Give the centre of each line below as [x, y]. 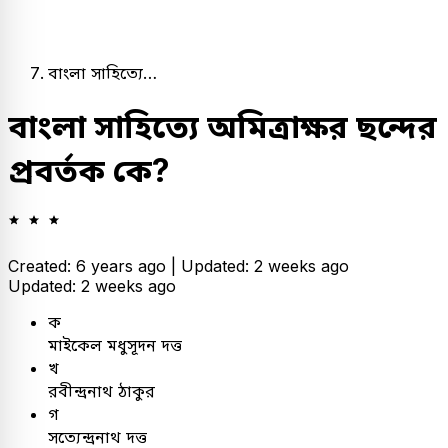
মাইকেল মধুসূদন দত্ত [115, 344]
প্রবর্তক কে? [89, 171]
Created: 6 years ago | [94, 265]
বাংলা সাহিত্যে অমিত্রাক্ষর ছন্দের [222, 127]
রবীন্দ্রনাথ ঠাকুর [101, 390]
